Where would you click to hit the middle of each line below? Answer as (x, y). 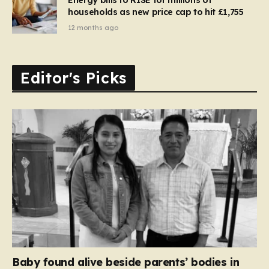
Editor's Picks (74, 78)
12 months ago (93, 27)
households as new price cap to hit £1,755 (156, 12)
